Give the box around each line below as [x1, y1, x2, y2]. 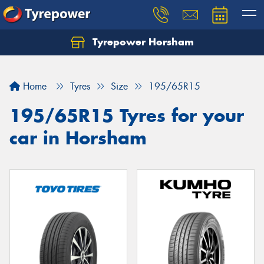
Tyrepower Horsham [89, 35, 194, 48]
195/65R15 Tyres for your [9, 104, 244, 127]
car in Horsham [9, 127, 147, 149]
